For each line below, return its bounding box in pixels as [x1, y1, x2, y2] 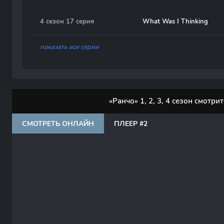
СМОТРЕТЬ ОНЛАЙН [22, 118, 94, 128]
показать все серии [40, 42, 99, 51]
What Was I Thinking [142, 17, 208, 26]
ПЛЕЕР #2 [114, 118, 147, 128]
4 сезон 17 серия [40, 17, 94, 26]
